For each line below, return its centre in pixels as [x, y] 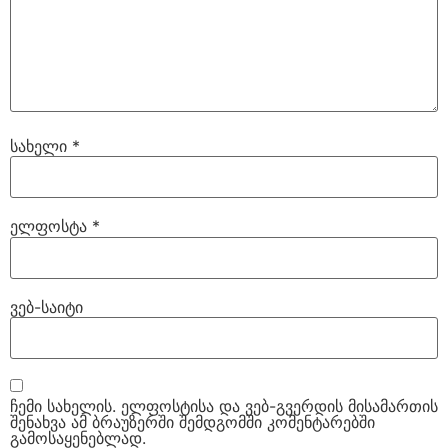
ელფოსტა [51, 226]
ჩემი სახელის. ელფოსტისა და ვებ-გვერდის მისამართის [224, 405]
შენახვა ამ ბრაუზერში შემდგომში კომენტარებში [192, 421]
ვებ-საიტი [46, 306]
